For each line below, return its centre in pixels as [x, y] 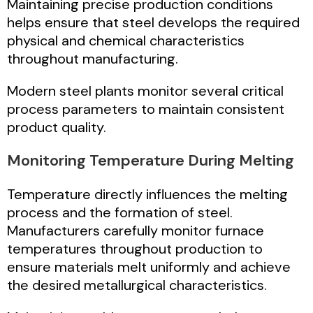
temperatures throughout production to [135, 248]
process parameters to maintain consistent [146, 109]
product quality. [57, 127]
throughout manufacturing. [93, 58]
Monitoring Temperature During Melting [151, 160]
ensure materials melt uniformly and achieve [149, 267]
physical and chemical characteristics [126, 40]
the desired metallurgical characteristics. [137, 285]
